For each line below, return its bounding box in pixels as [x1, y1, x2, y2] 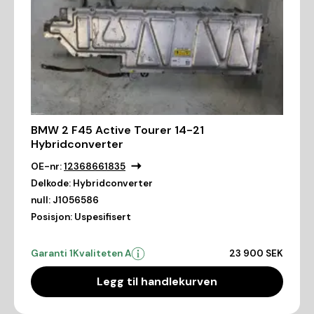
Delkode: [31, 177, 71, 190]
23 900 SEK [229, 247, 283, 260]
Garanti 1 [31, 247, 73, 260]
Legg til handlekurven [97, 274, 217, 289]
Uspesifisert [74, 211, 131, 224]
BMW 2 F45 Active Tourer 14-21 [31, 123, 204, 138]
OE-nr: [31, 161, 62, 173]
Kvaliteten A [73, 247, 131, 260]
